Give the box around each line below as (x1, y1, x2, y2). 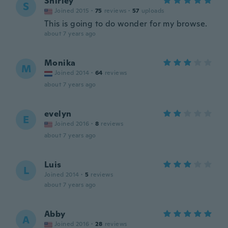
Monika (44, 58, 76, 68)
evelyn (44, 108, 72, 119)
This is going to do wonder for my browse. (44, 18, 208, 29)
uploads (141, 7, 164, 15)
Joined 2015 (54, 7, 90, 15)
